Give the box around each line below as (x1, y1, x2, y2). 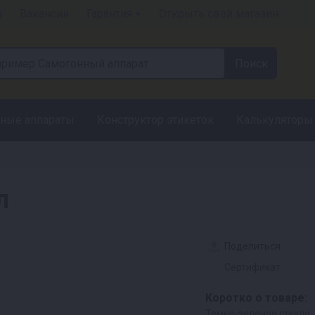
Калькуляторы (236, 113, 313, 127)
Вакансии (20, 6, 69, 20)
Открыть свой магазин (159, 6, 278, 20)
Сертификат (224, 262, 281, 273)
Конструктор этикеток (97, 113, 214, 127)
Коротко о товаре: (205, 291, 307, 304)
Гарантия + (86, 6, 141, 20)
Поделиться (224, 240, 281, 252)
